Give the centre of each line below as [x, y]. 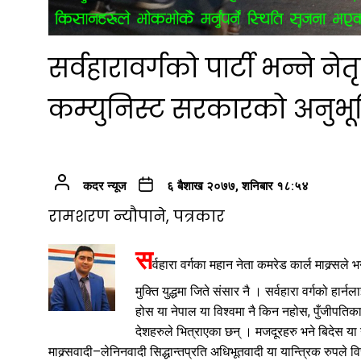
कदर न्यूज [104, 187]
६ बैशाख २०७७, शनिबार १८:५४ [237, 187]
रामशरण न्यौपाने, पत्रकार [137, 217]
